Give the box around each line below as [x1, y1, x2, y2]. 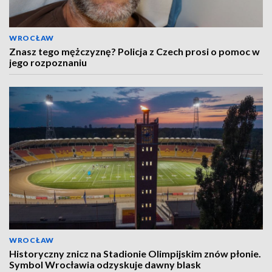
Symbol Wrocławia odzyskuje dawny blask [9, 259, 201, 270]
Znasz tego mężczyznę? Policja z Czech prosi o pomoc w [9, 46, 260, 57]
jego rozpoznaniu [9, 56, 87, 68]
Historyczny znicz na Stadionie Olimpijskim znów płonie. [9, 248, 261, 259]
